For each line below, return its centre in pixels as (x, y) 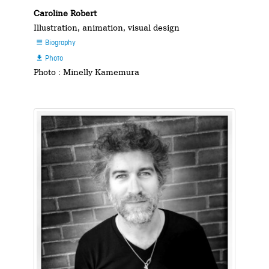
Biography (59, 44)
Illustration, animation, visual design (107, 28)
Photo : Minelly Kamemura (87, 72)
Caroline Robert (65, 14)
